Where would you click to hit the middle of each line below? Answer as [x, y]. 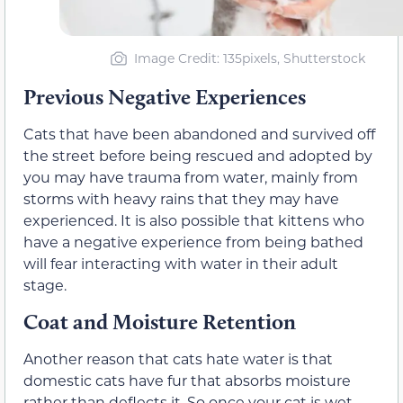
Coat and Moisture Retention [160, 321]
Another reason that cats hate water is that [178, 358]
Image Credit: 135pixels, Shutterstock [250, 58]
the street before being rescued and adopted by [198, 156]
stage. [45, 285]
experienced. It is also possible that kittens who [194, 220]
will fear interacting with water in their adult [181, 264]
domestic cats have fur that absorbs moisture [187, 380]
